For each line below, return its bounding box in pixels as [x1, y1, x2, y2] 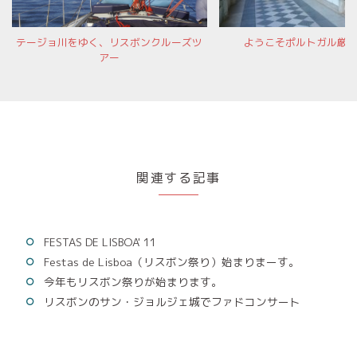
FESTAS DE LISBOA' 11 [44, 233, 156, 249]
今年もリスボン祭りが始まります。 [44, 273, 222, 289]
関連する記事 [136, 168, 221, 186]
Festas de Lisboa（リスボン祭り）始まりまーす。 [44, 253, 300, 269]
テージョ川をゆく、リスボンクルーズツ [16, 34, 203, 49]
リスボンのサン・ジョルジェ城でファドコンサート [44, 293, 300, 309]
